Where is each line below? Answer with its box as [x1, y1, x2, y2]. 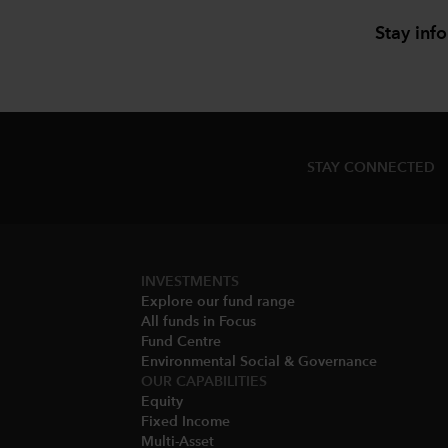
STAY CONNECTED [307, 160, 435, 175]
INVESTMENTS [141, 274, 239, 289]
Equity [141, 394, 183, 409]
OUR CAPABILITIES [141, 374, 267, 389]
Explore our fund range [141, 294, 295, 309]
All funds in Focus [141, 314, 256, 329]
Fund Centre [141, 334, 221, 349]
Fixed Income [141, 414, 230, 429]
